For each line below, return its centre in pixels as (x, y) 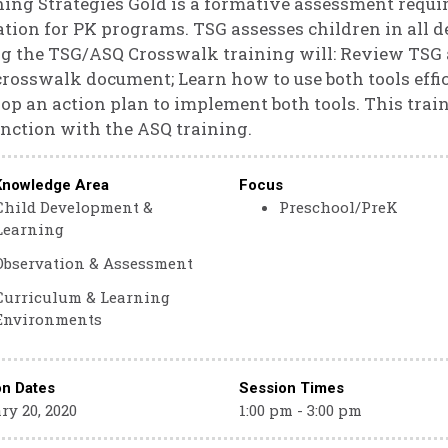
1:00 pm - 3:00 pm (300, 410)
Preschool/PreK (338, 207)
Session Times (291, 388)
